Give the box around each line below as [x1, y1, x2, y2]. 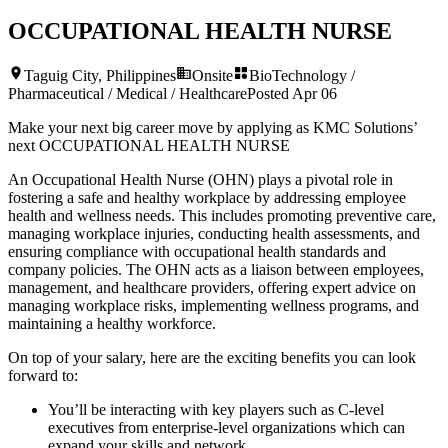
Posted [247, 84, 292, 102]
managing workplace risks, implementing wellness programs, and [8, 296, 419, 314]
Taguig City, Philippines [24, 66, 176, 84]
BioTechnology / [249, 66, 355, 84]
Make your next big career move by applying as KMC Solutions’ [8, 118, 417, 136]
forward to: [8, 366, 78, 384]
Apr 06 [292, 84, 337, 102]
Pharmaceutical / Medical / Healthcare [8, 84, 247, 102]
